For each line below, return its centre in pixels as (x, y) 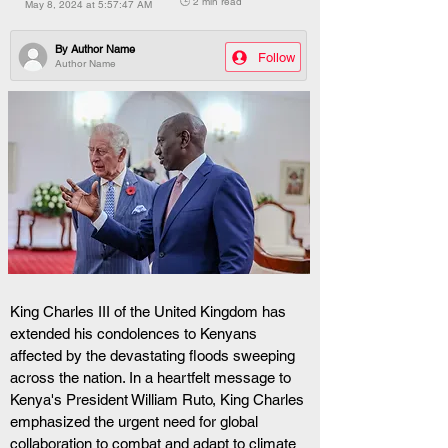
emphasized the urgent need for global (136, 421)
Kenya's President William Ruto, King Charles (159, 399)
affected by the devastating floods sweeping (154, 355)
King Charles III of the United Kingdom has (150, 311)
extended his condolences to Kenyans (135, 333)
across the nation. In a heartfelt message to (152, 377)
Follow (276, 57)
